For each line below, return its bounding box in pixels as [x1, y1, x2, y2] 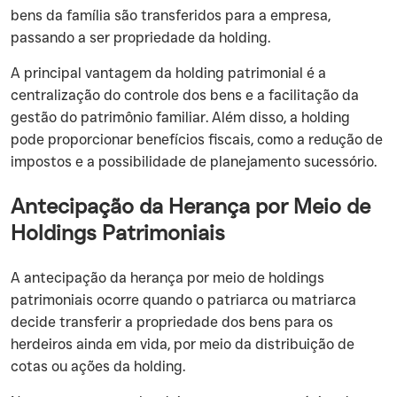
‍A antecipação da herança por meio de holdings [11, 269, 324, 286]
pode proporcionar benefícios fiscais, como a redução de [11, 131, 383, 148]
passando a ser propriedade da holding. [11, 29, 270, 46]
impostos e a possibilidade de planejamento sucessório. [11, 153, 377, 170]
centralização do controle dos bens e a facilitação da [11, 87, 359, 104]
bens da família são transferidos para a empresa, [11, 7, 331, 24]
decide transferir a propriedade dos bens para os [11, 314, 333, 331]
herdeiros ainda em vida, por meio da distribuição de [11, 336, 354, 353]
